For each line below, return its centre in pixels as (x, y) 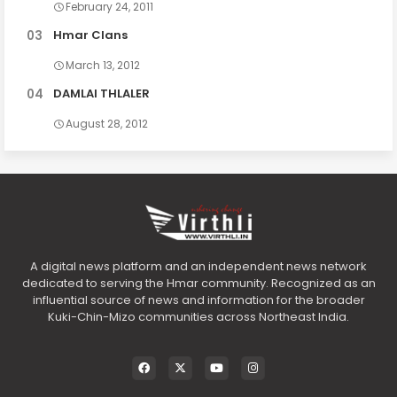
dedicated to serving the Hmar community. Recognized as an (198, 283)
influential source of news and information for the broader (198, 300)
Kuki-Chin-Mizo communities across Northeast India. (198, 316)
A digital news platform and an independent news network (198, 266)
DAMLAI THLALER (101, 93)
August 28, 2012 (107, 123)
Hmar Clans (90, 35)
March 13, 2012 (103, 65)
